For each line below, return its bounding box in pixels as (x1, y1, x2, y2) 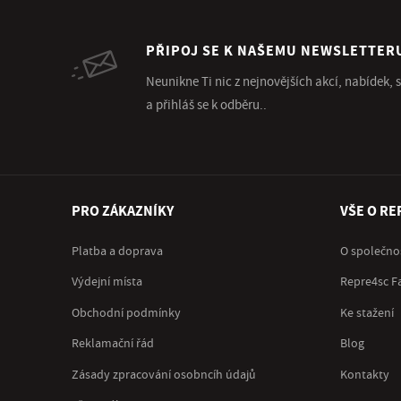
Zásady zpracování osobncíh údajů (71, 366, 256, 383)
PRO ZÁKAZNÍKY (71, 200, 174, 221)
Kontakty (339, 366, 389, 383)
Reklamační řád (71, 336, 154, 352)
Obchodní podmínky (71, 304, 181, 321)
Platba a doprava (71, 243, 163, 260)
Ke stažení (339, 304, 394, 321)
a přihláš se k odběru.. (146, 96, 267, 114)
